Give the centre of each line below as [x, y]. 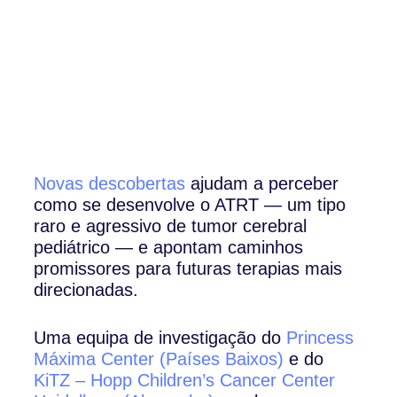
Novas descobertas [110, 183]
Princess [320, 337]
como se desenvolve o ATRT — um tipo [190, 204]
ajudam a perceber [262, 183]
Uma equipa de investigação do [160, 337]
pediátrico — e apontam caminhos [169, 247]
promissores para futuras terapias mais [188, 268]
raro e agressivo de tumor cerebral [171, 226]
